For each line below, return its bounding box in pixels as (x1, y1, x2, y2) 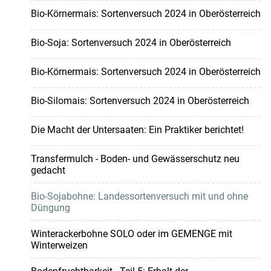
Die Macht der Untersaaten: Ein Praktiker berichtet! (30, 124, 244, 136)
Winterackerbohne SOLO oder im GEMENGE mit (30, 228, 232, 240)
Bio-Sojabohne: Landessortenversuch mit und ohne (30, 191, 248, 203)
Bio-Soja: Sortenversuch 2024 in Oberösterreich (30, 37, 231, 49)
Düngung (30, 202, 70, 214)
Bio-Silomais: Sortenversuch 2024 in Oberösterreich (30, 95, 249, 107)
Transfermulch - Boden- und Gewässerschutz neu (30, 153, 240, 165)
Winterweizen (30, 240, 88, 252)
